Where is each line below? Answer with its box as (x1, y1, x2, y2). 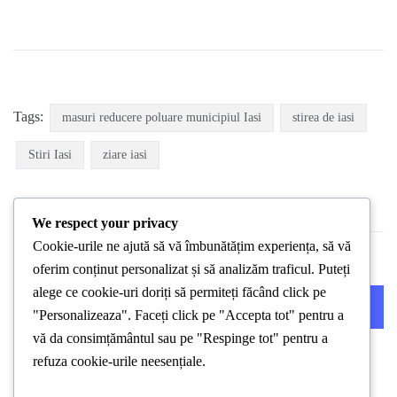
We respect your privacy (32, 214, 178, 230)
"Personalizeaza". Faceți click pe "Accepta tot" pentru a (33, 307, 344, 323)
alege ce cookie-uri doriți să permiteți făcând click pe (33, 284, 326, 300)
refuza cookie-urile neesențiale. (33, 353, 206, 369)
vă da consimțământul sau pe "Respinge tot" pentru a (33, 330, 328, 346)
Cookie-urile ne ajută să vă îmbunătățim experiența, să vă (33, 237, 351, 253)
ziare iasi (103, 147, 147, 161)
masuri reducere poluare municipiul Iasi (62, 110, 261, 124)
